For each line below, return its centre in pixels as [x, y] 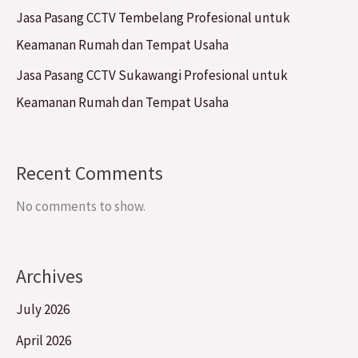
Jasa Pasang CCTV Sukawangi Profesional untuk [152, 76]
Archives [50, 276]
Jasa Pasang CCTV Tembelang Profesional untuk [153, 17]
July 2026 [43, 310]
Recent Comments [89, 173]
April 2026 [44, 340]
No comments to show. [81, 206]
